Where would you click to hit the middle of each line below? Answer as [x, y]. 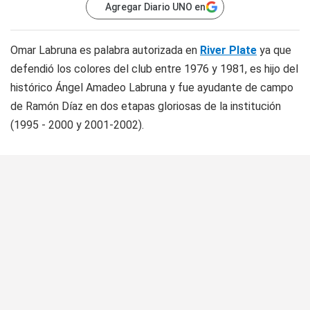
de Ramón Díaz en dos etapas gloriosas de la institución [146, 106]
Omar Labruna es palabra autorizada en [105, 50]
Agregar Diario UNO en [155, 7]
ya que [274, 50]
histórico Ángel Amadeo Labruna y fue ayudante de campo [152, 88]
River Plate [228, 50]
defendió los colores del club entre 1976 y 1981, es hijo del [154, 69]
